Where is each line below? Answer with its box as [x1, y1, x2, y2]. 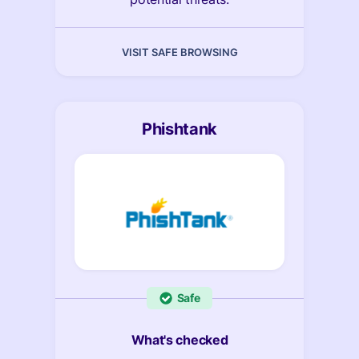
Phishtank [141, 119, 218, 139]
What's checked [131, 332, 228, 348]
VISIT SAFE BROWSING [121, 46, 238, 58]
